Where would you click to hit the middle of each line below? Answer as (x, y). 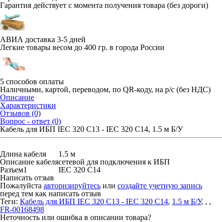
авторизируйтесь (72, 186)
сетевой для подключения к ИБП (114, 162)
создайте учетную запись (160, 186)
